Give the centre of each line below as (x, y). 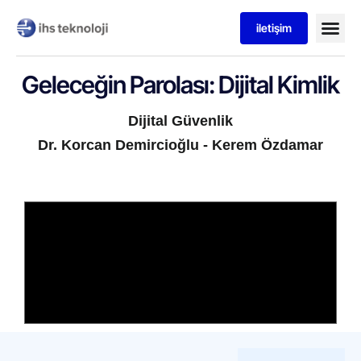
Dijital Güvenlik (180, 121)
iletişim (274, 27)
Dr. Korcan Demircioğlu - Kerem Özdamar (180, 145)
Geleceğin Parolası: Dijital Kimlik (180, 85)
